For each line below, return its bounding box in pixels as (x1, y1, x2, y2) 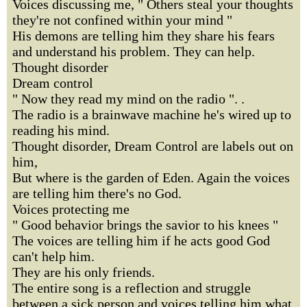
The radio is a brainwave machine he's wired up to (12, 107, 291, 122)
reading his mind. (12, 123, 110, 138)
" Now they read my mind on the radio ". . (12, 91, 245, 106)
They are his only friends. (12, 265, 155, 280)
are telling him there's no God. (12, 186, 182, 201)
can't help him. (12, 249, 95, 264)
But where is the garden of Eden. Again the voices (12, 170, 290, 185)
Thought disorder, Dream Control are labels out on (12, 138, 293, 153)
